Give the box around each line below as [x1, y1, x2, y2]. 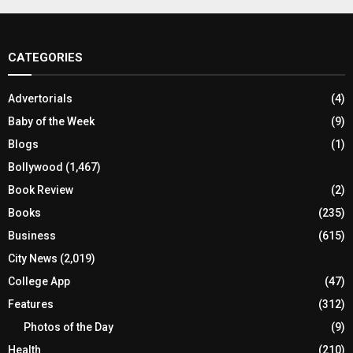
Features [8, 298, 54, 310]
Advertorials [8, 92, 72, 105]
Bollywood [8, 161, 63, 173]
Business [8, 229, 56, 242]
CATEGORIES [8, 50, 83, 65]
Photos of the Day [24, 321, 113, 333]
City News [8, 252, 58, 265]
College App [8, 275, 70, 288]
